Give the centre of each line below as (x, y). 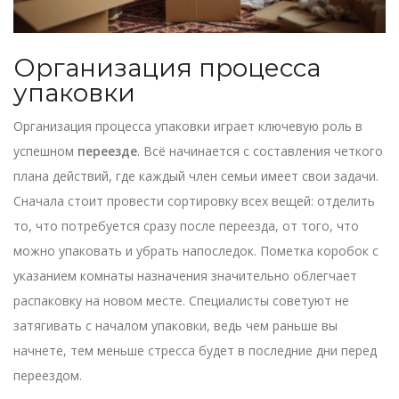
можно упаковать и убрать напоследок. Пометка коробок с (196, 251)
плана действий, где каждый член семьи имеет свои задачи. (196, 176)
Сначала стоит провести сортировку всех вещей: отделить (194, 201)
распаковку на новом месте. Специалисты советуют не (181, 301)
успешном (45, 151)
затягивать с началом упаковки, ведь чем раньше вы (175, 326)
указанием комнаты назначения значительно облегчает (185, 276)
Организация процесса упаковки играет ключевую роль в (188, 126)
